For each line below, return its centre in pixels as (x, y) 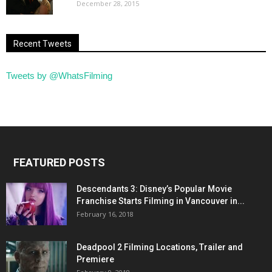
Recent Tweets (42, 44)
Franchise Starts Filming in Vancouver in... (161, 201)
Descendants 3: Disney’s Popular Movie (154, 189)
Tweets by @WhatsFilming (59, 76)
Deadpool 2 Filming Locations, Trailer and (160, 247)
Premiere (95, 260)
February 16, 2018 (105, 214)
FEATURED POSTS (59, 163)
